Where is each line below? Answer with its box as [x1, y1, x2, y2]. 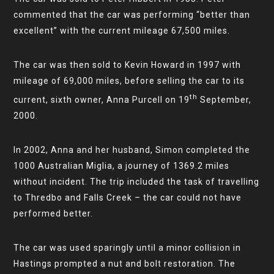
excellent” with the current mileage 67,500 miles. [13, 25, 231, 35]
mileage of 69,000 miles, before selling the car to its [13, 75, 245, 86]
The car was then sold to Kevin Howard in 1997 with [13, 59, 242, 70]
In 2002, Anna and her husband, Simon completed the [13, 144, 251, 155]
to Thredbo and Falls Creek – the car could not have [13, 192, 242, 202]
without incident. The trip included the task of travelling [13, 176, 260, 187]
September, [198, 94, 252, 105]
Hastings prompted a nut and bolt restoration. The [13, 258, 236, 268]
